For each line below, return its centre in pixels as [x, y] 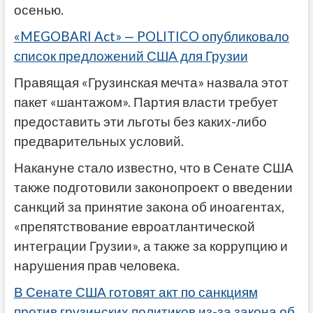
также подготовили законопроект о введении [153, 187]
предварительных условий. [99, 141]
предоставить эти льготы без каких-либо [140, 121]
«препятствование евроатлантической [134, 226]
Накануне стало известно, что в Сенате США [153, 167]
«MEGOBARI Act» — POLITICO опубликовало [151, 36]
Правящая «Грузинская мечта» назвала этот [151, 82]
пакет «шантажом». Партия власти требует [146, 102]
